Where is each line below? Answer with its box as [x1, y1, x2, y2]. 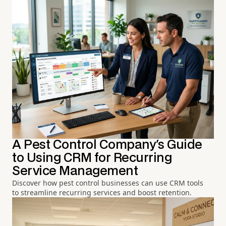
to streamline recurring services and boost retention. [12, 188, 192, 198]
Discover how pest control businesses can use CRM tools [12, 178, 203, 188]
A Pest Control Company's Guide [12, 139, 202, 151]
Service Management [12, 165, 138, 178]
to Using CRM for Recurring [12, 152, 172, 164]
